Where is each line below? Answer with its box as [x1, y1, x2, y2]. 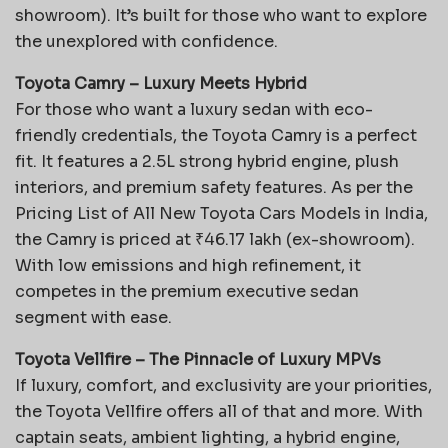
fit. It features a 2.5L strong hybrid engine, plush [15, 150, 399, 172]
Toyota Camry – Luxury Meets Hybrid [15, 72, 307, 94]
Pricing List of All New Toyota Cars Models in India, [15, 202, 428, 224]
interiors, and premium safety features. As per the [15, 176, 413, 198]
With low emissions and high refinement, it [15, 254, 361, 276]
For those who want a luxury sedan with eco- [15, 98, 373, 120]
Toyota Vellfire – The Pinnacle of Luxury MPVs [15, 348, 381, 370]
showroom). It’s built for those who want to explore [15, 4, 427, 26]
